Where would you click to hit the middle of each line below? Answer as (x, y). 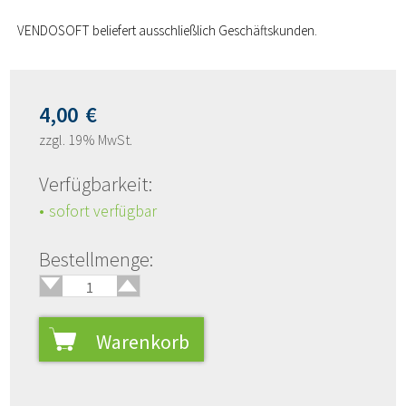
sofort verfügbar (103, 212)
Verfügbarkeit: (96, 184)
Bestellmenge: (96, 260)
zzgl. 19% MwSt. (86, 140)
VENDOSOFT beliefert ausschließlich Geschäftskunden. (167, 31)
